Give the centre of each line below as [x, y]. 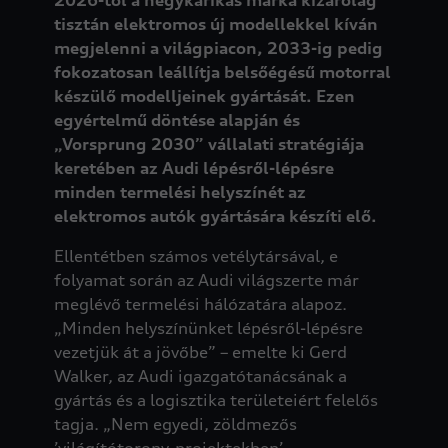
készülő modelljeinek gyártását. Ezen [204, 95]
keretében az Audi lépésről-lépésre [193, 167]
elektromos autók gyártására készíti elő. [215, 215]
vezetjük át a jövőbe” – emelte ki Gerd [200, 351]
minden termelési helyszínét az [179, 191]
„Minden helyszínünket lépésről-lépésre [208, 327]
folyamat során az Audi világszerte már [206, 279]
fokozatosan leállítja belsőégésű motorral [222, 71]
